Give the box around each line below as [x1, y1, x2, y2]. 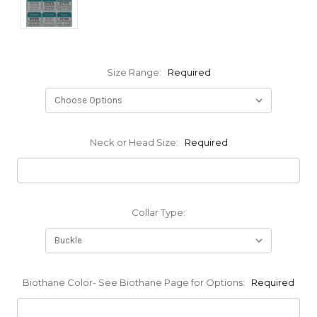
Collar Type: [132, 207, 185, 219]
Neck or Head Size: [89, 137, 180, 149]
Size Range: [106, 67, 163, 79]
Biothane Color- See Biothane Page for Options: [23, 277, 247, 289]
